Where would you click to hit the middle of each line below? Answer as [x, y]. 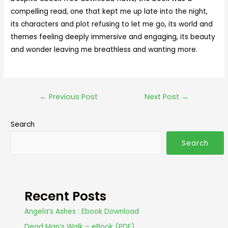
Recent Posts [66, 196]
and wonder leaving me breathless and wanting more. [104, 49]
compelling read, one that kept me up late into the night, [109, 11]
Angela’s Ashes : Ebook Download [82, 212]
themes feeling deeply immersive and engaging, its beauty [113, 37]
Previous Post [72, 96]
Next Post [163, 96]
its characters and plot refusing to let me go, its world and [112, 24]
